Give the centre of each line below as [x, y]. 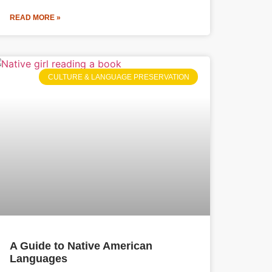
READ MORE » [35, 18]
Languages [39, 259]
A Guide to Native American [81, 246]
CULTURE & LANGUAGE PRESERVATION [118, 77]
